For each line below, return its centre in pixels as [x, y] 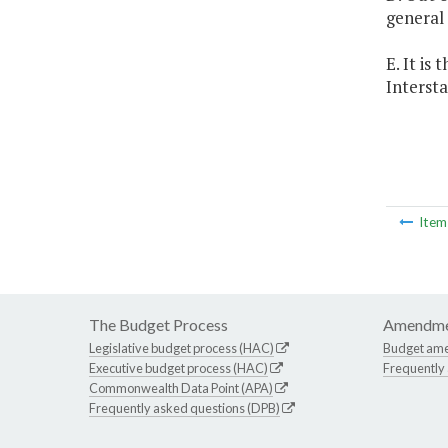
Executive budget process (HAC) [178, 368]
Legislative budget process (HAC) [181, 348]
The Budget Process [158, 325]
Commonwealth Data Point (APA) [181, 388]
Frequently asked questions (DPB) [184, 408]
